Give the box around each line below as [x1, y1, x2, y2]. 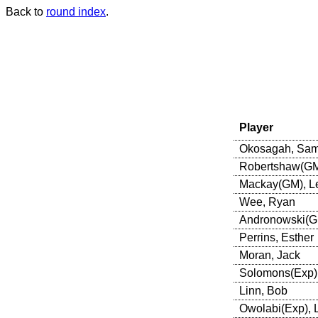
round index [46, 6, 106, 18]
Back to [6, 6, 46, 18]
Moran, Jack [238, 248, 300, 261]
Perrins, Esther [238, 231, 314, 243]
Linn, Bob [238, 284, 287, 297]
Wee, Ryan [238, 195, 295, 208]
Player [238, 121, 273, 133]
